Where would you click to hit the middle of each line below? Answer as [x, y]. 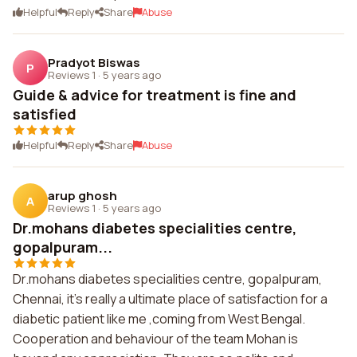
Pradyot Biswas [94, 62]
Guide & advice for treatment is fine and [155, 95]
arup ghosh [82, 195]
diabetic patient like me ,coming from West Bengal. [159, 319]
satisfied [45, 114]
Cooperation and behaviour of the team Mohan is [155, 339]
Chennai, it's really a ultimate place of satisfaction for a [170, 299]
